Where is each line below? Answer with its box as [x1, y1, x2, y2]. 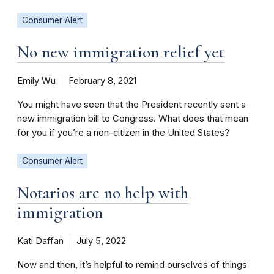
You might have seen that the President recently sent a [17, 99, 246, 110]
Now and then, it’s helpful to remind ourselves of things [17, 259, 247, 270]
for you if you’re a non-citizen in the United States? [17, 127, 229, 138]
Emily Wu [17, 75, 56, 86]
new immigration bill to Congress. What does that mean [17, 113, 248, 124]
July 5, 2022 [76, 235, 126, 246]
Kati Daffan [17, 235, 64, 246]
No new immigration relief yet [17, 42, 224, 62]
